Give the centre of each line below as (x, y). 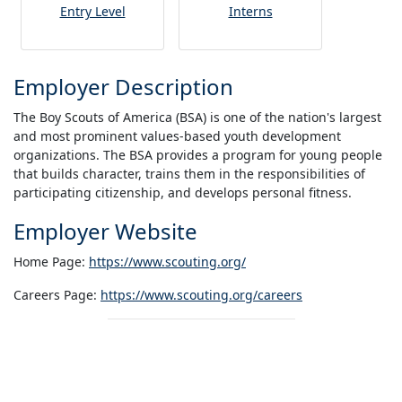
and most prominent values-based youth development (177, 136)
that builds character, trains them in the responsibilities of (189, 174)
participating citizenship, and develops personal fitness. (183, 192)
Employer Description (123, 87)
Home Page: (51, 262)
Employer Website (105, 231)
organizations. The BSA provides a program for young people (198, 155)
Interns (250, 11)
